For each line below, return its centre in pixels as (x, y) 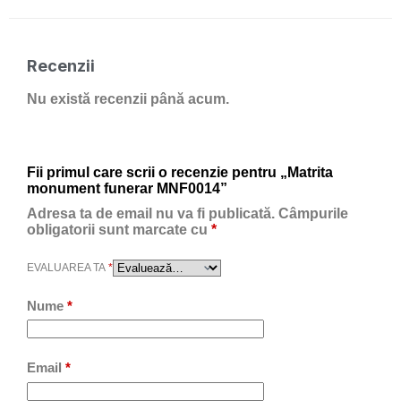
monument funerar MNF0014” (127, 188)
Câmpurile (313, 213)
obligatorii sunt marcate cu (119, 229)
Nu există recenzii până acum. (128, 98)
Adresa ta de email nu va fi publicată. (151, 213)
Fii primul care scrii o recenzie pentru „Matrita (180, 172)
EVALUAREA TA (68, 268)
